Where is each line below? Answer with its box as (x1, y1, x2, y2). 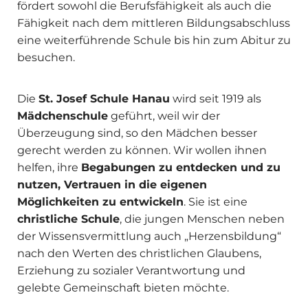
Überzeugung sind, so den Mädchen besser (17, 126, 257, 140)
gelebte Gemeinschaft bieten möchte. (17, 281, 232, 295)
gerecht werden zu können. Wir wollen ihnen (17, 144, 267, 157)
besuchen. (17, 51, 78, 65)
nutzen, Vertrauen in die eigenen (17, 178, 207, 192)
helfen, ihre (17, 161, 81, 175)
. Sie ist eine (184, 195, 247, 209)
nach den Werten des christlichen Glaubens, (17, 247, 261, 261)
